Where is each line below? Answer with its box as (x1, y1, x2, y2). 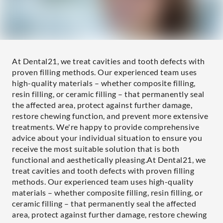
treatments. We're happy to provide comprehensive (12, 122, 199, 131)
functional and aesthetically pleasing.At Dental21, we (12, 155, 206, 164)
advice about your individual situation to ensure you (12, 133, 202, 142)
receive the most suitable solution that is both (12, 144, 180, 153)
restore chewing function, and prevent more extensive (12, 111, 208, 120)
